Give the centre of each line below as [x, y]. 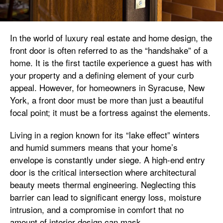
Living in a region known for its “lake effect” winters [105, 134]
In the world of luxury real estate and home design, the [111, 37]
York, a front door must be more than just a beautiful [107, 100]
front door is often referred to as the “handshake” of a [109, 50]
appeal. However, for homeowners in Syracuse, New [107, 87]
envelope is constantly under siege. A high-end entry [108, 159]
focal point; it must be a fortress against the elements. [110, 112]
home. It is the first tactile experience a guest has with [111, 62]
